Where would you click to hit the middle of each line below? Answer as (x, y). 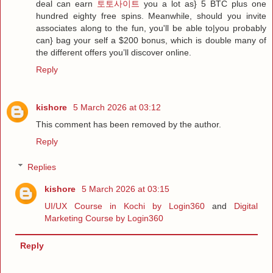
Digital (246, 206)
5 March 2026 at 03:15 (126, 189)
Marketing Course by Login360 (104, 218)
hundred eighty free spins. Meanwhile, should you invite (151, 16)
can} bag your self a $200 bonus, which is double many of (151, 41)
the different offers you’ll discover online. (114, 53)
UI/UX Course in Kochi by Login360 (125, 206)
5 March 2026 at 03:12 (117, 108)
